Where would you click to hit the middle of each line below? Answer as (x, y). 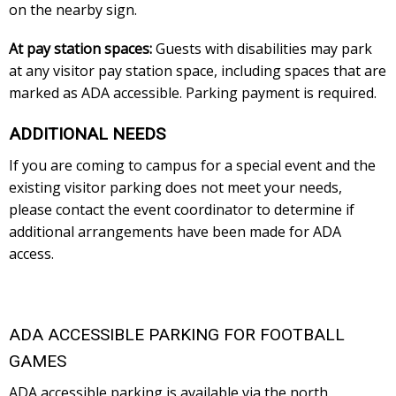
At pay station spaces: (80, 49)
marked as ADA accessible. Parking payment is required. (193, 93)
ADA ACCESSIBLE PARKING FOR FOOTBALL (177, 334)
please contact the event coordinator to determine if (182, 210)
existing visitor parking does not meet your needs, (175, 188)
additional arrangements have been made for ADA (175, 232)
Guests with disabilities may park (262, 49)
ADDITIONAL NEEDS (87, 134)
